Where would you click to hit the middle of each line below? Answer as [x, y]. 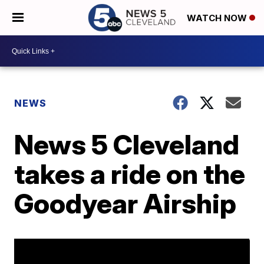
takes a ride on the [130, 174]
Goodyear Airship [126, 203]
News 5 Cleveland [127, 144]
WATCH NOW [218, 18]
